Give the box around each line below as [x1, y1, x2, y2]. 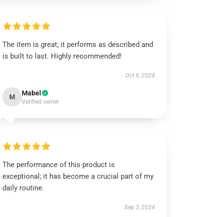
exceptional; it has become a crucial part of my [2, 172, 154, 181]
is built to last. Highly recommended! [2, 52, 122, 61]
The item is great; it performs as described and [2, 40, 154, 49]
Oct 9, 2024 [125, 72, 155, 79]
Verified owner [22, 98, 60, 105]
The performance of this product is [2, 160, 115, 169]
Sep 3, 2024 [124, 204, 155, 211]
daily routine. [2, 184, 45, 192]
